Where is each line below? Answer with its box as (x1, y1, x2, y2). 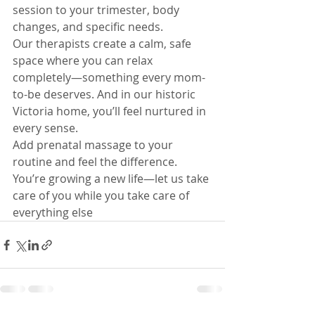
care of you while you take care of (13, 188, 192, 203)
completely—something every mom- (13, 70, 205, 85)
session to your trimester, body (13, 2, 182, 18)
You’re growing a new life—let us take (13, 171, 212, 186)
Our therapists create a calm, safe (13, 36, 194, 51)
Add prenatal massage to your (13, 137, 176, 153)
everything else (13, 205, 93, 220)
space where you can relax (13, 53, 155, 68)
